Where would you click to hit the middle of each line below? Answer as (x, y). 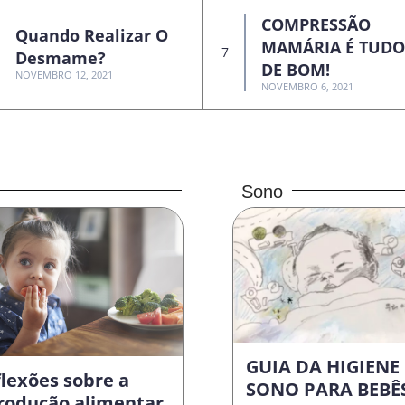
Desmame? (60, 58)
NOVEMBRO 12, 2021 (64, 75)
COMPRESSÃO (316, 24)
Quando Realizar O (91, 36)
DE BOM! (296, 69)
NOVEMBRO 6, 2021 (307, 86)
